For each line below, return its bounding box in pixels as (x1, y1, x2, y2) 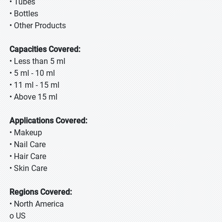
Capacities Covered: (9, 45, 80, 54)
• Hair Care (9, 152, 46, 161)
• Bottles (9, 9, 38, 18)
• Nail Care (9, 140, 46, 149)
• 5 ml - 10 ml (9, 68, 55, 78)
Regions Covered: (9, 187, 72, 197)
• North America (9, 199, 64, 209)
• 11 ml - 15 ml (9, 80, 59, 90)
